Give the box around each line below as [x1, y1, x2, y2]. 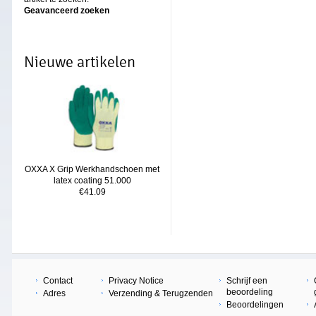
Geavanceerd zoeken [24, 6, 109, 16]
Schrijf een [226, 276, 267, 286]
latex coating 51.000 [54, 176, 131, 186]
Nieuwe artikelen [24, 54, 135, 71]
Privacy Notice [109, 276, 164, 286]
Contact [43, 276, 73, 286]
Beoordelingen [226, 300, 284, 310]
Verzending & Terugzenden [109, 288, 213, 298]
